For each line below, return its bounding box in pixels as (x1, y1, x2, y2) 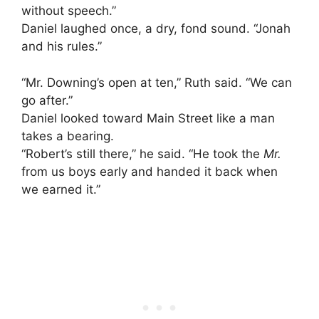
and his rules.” (21, 39, 102, 54)
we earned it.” (21, 182, 100, 197)
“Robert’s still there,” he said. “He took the (21, 146, 263, 161)
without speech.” (21, 4, 116, 19)
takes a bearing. (21, 128, 114, 143)
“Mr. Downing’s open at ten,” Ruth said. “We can (21, 75, 292, 90)
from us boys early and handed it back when (21, 164, 278, 179)
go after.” (21, 93, 73, 108)
